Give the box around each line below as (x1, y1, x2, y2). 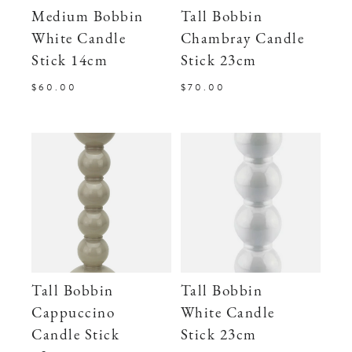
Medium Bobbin (31, 9, 144, 25)
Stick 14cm (31, 53, 108, 69)
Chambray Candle (180, 31, 305, 47)
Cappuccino (31, 306, 115, 321)
